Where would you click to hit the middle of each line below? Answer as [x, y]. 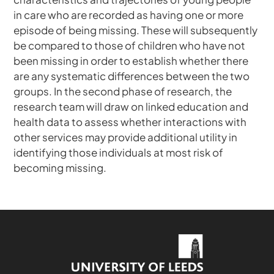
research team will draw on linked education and [131, 107]
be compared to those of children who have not [130, 46]
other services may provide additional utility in [126, 137]
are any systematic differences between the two [132, 76]
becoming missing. [60, 168]
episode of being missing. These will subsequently [136, 30]
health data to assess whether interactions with [130, 122]
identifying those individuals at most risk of [119, 153]
